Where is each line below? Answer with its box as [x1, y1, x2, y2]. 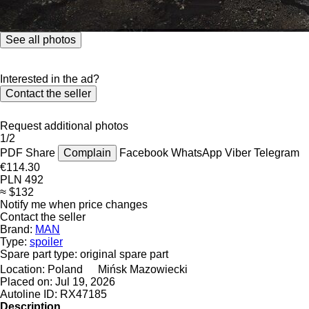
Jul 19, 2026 [55, 275, 115, 288]
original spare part [80, 248, 168, 260]
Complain [63, 146, 111, 159]
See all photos [6, 33, 76, 46]
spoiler [30, 235, 63, 248]
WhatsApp [171, 146, 225, 159]
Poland [48, 263, 83, 275]
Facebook [119, 146, 171, 159]
